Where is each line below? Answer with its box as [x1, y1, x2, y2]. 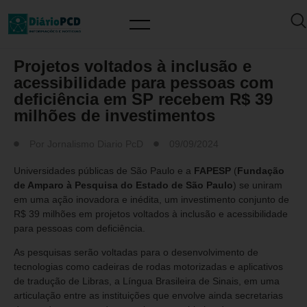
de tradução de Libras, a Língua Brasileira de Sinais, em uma [14, 275, 280, 287]
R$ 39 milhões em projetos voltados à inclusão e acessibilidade [14, 208, 288, 219]
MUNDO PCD [14, 34, 79, 45]
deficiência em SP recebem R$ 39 [14, 90, 273, 108]
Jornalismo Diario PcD [47, 138, 143, 149]
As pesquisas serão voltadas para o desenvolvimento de [14, 247, 258, 258]
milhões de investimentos [14, 106, 215, 125]
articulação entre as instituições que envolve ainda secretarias [14, 290, 283, 302]
